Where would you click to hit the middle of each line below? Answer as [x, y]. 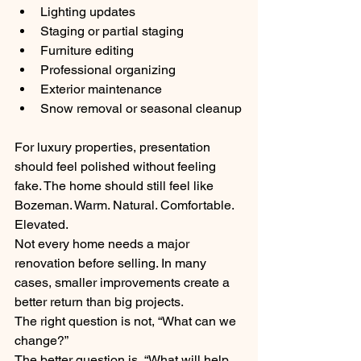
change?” [41, 341]
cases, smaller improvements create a [124, 283]
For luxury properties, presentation [114, 147]
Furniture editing [87, 51]
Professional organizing [108, 70]
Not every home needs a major [104, 244]
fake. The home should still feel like [116, 186]
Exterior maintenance [101, 89]
